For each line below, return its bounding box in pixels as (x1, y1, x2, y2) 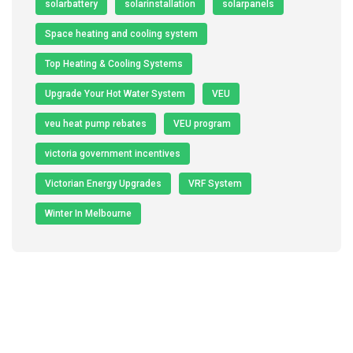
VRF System (188, 177, 242, 189)
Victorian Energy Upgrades (45, 177, 162, 189)
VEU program (173, 117, 231, 129)
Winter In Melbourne (45, 207, 132, 219)
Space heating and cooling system (45, 28, 198, 39)
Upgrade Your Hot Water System (45, 87, 185, 99)
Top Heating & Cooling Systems (45, 58, 183, 69)
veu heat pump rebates (45, 117, 147, 129)
